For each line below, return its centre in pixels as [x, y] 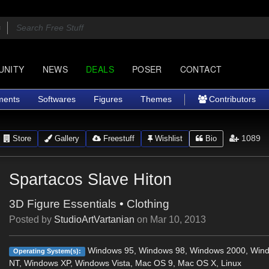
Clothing [148, 204]
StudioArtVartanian [95, 219]
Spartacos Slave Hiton [91, 179]
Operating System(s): [47, 251]
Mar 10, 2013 [178, 219]
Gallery [65, 138]
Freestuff [117, 138]
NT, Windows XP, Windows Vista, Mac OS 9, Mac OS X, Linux [125, 263]
